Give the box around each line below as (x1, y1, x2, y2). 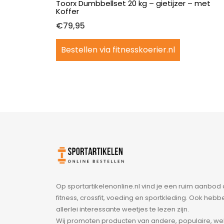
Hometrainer (81, 32, 125, 42)
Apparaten (81, 120, 118, 131)
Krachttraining (81, 110, 130, 120)
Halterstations (81, 58, 129, 68)
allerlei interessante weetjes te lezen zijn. (56, 204, 189, 214)
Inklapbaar (81, 84, 117, 94)
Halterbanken (81, 6, 127, 16)
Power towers (81, 198, 127, 209)
